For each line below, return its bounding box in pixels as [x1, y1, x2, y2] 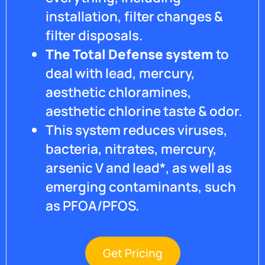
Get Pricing [102, 245, 163, 261]
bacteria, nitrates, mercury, [46, 140, 217, 159]
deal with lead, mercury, [46, 64, 195, 83]
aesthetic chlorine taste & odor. [46, 102, 242, 121]
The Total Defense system [46, 45, 214, 64]
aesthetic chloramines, [46, 83, 192, 102]
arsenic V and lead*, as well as [46, 159, 232, 177]
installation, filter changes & [46, 7, 223, 26]
